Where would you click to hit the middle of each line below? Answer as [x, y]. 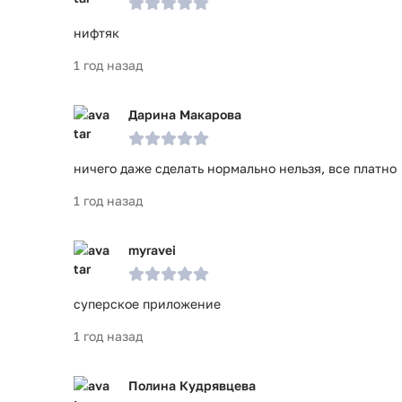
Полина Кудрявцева [192, 385]
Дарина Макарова [185, 114]
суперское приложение [147, 304]
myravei [152, 250]
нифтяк [96, 33]
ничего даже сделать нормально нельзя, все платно [235, 168]
